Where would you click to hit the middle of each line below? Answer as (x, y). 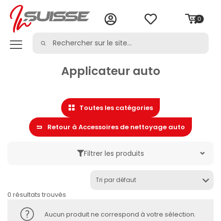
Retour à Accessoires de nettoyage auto (116, 127)
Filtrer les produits (114, 153)
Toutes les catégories (116, 108)
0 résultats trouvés (37, 195)
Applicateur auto (110, 71)
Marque (32, 180)
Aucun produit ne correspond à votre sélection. (120, 214)
